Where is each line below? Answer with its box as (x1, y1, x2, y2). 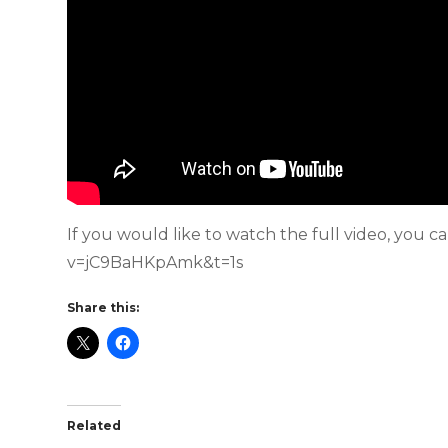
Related (67, 418, 122, 434)
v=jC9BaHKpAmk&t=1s (67, 253, 244, 273)
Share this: (67, 300, 140, 316)
